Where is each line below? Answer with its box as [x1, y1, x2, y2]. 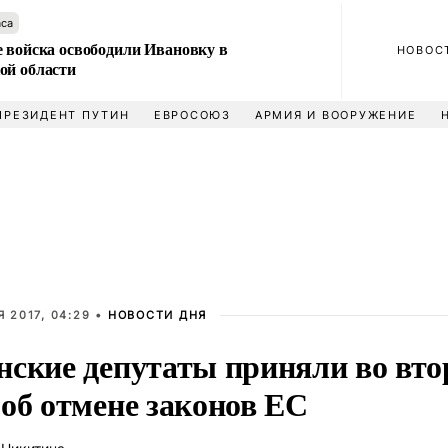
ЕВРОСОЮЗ [153, 108, 231, 122]
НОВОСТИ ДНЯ [107, 308, 208, 322]
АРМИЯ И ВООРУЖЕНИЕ [254, 108, 417, 122]
